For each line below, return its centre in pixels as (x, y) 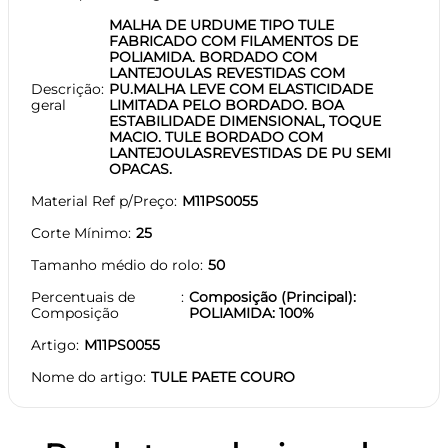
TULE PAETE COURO (223, 376)
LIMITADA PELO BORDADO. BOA (226, 104)
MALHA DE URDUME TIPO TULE (221, 24)
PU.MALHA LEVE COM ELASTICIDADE (241, 88)
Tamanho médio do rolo (115, 264)
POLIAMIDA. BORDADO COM (213, 56)
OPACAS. (140, 168)
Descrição (66, 88)
